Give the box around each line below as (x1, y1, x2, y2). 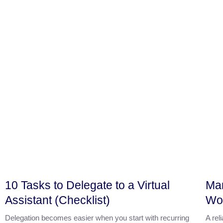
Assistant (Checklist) (5, 193, 110, 207)
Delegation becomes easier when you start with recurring (5, 213, 189, 222)
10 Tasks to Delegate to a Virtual (5, 178, 170, 192)
